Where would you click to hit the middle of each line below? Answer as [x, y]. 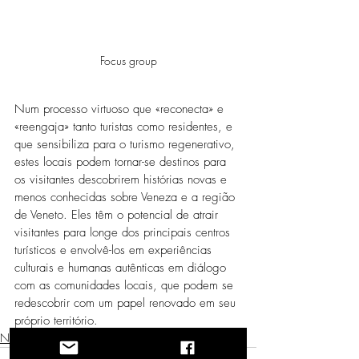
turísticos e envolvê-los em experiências [115, 250]
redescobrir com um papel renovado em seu [127, 303]
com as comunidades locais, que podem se [126, 286]
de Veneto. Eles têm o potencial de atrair [118, 215]
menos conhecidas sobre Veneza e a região [127, 198]
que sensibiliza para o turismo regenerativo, [127, 145]
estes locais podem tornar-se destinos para [122, 162]
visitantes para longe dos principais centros [124, 233]
